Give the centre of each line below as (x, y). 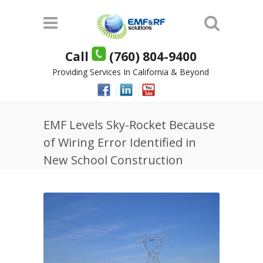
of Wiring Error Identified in (120, 142)
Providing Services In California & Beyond (131, 72)
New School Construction (113, 160)
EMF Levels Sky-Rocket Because (129, 125)
